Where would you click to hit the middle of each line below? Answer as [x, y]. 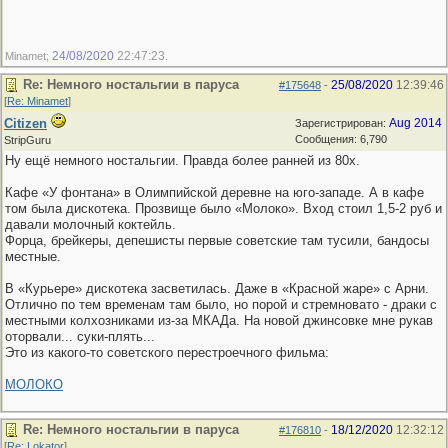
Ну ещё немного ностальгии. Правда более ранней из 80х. [182, 160]
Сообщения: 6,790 [341, 139]
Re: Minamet [37, 101]
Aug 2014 [415, 123]
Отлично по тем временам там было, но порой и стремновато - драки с [221, 304]
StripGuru [27, 140]
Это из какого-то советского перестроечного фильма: [167, 352]
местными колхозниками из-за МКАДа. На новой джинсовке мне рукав [219, 320]
